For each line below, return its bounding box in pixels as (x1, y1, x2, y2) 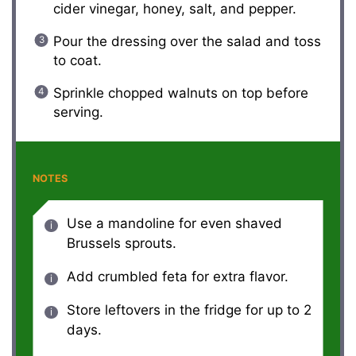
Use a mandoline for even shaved (66, 215, 282, 231)
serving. (52, 103, 103, 120)
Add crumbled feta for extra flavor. (66, 268, 288, 284)
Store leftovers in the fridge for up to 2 (66, 301, 311, 318)
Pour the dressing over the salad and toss (52, 33, 321, 49)
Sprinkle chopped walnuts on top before (52, 84, 308, 101)
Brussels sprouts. (66, 234, 176, 251)
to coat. (52, 52, 102, 68)
